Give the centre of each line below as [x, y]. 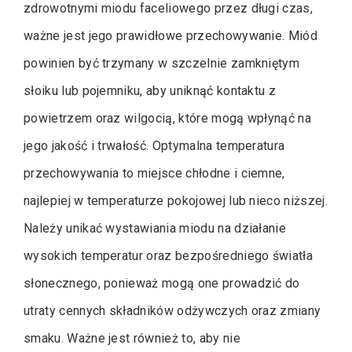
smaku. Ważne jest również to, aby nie [132, 338]
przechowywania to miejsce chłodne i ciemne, [154, 173]
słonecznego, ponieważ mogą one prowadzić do [162, 283]
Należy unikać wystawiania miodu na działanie [155, 228]
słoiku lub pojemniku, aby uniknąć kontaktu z [150, 90]
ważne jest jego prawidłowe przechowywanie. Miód [171, 35]
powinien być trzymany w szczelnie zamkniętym [162, 63]
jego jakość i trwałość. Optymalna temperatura [154, 145]
